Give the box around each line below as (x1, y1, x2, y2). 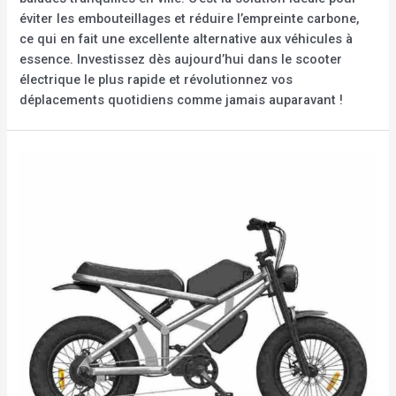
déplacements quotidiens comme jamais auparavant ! (19, 91, 344, 108)
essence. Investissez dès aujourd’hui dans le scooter (19, 50, 343, 67)
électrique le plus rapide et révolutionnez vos (19, 71, 293, 88)
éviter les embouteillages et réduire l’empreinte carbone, (19, 10, 361, 27)
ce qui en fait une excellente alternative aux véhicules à (19, 30, 354, 47)
